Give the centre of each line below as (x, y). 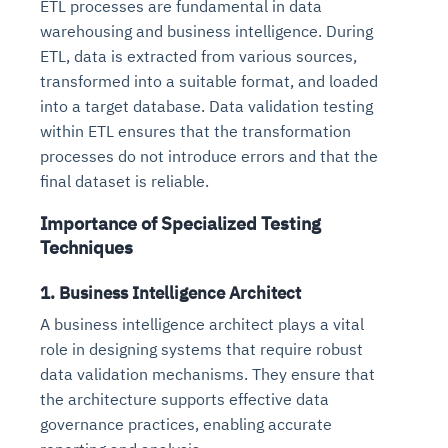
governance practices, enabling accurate (186, 423)
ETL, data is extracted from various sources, (198, 55)
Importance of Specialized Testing (180, 223)
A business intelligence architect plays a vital (202, 323)
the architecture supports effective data (184, 398)
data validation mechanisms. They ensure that (207, 373)
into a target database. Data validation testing (206, 105)
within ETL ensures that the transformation (195, 130)
